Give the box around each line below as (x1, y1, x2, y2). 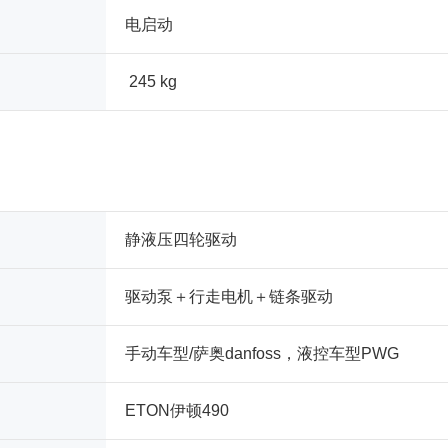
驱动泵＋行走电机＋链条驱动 (125, 287, 333, 305)
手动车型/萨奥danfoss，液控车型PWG (125, 344, 399, 362)
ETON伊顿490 (125, 401, 229, 419)
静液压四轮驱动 (125, 230, 237, 248)
